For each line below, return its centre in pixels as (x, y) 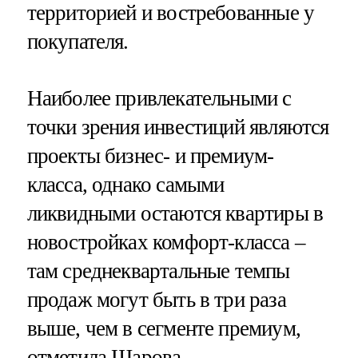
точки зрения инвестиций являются (178, 127)
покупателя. (78, 41)
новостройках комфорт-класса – (166, 242)
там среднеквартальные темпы (158, 270)
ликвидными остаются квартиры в (175, 213)
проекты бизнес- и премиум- (150, 155)
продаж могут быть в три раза (156, 299)
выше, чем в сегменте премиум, (163, 328)
